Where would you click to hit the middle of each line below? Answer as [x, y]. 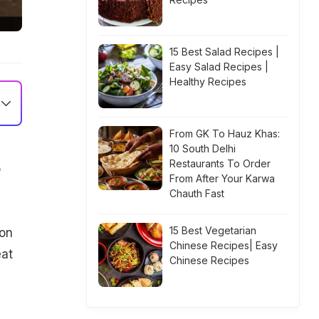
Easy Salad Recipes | [219, 67]
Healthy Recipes [208, 82]
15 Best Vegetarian [213, 230]
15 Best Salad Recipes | [224, 52]
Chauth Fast [197, 193]
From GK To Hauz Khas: [225, 134]
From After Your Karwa [222, 178]
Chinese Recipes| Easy [224, 245]
